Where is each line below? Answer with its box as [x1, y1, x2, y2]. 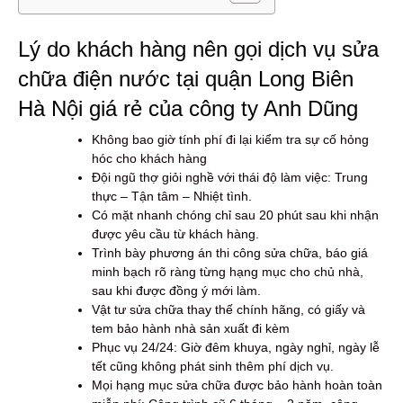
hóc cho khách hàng [92, 150, 207, 166]
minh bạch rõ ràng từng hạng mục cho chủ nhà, [92, 264, 363, 279]
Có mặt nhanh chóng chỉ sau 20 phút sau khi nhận [92, 207, 379, 222]
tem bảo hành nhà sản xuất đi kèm [92, 320, 290, 336]
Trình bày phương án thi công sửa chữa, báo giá [92, 245, 368, 260]
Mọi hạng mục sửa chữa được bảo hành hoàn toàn [92, 377, 382, 392]
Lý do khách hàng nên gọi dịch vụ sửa [18, 36, 379, 61]
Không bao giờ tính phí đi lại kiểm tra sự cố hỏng [92, 131, 369, 147]
